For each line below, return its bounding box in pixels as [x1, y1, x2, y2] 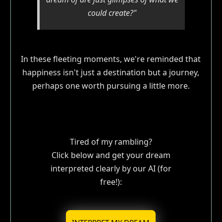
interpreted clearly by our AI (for [50, 163, 171, 174]
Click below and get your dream [51, 149, 170, 161]
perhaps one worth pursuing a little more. [32, 80, 190, 91]
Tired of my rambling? [69, 136, 152, 147]
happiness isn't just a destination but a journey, [22, 66, 200, 78]
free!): [100, 176, 122, 187]
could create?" [88, 7, 137, 18]
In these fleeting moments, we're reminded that [21, 53, 201, 64]
